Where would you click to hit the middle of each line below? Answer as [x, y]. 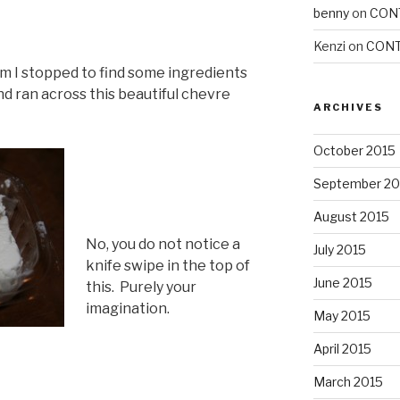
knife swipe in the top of [168, 265]
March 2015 [348, 382]
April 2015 [342, 349]
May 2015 [342, 316]
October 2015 [354, 151]
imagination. [128, 308]
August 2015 [351, 217]
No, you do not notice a [163, 244]
